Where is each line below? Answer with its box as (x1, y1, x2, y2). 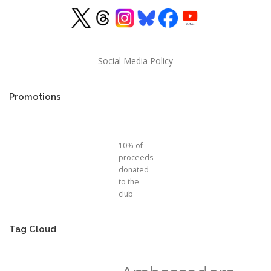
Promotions (9, 91, 61, 102)
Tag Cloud (9, 224, 56, 235)
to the (118, 177, 139, 188)
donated (118, 165, 149, 175)
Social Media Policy (98, 55, 173, 67)
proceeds (118, 152, 153, 163)
